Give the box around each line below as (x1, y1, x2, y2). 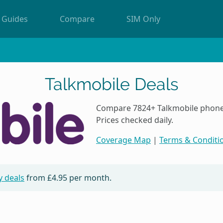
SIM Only (126, 13, 160, 24)
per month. (67, 172, 111, 183)
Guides (1, 13, 28, 24)
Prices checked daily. (96, 114, 173, 125)
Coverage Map (96, 134, 151, 145)
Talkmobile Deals (44, 74, 179, 94)
